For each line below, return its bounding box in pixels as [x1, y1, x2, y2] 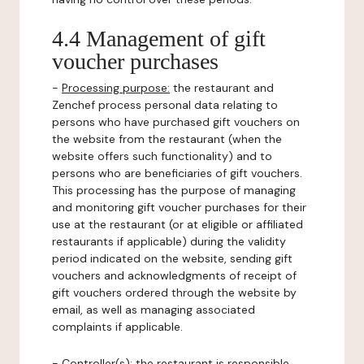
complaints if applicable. [52, 319, 183, 334]
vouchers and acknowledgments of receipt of [52, 268, 297, 283]
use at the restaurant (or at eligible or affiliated [52, 217, 303, 232]
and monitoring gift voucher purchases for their [52, 200, 306, 214]
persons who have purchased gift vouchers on [52, 115, 300, 129]
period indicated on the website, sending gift [52, 251, 292, 266]
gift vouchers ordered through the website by [52, 285, 297, 300]
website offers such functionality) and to [52, 149, 272, 163]
